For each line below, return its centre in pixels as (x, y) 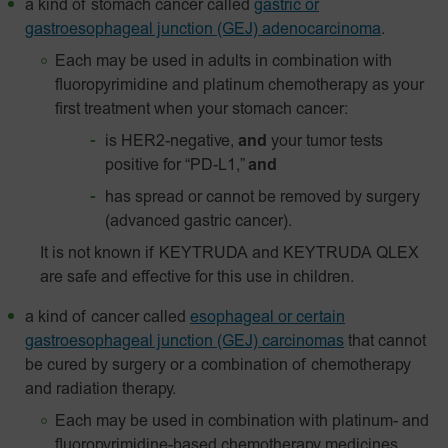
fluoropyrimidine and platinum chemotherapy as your (239, 86)
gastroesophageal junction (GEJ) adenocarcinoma (203, 30)
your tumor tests (325, 142)
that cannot (387, 342)
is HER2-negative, (171, 142)
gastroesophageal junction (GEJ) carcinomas (184, 342)
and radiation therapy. (100, 390)
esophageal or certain (267, 318)
